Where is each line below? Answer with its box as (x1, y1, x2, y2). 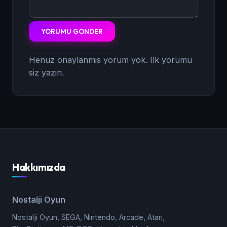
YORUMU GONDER (41, 27, 103, 35)
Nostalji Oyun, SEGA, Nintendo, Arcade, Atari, (12, 213, 165, 222)
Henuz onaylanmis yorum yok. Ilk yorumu (29, 54, 192, 65)
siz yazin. (29, 67, 64, 78)
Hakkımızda (12, 160, 65, 173)
